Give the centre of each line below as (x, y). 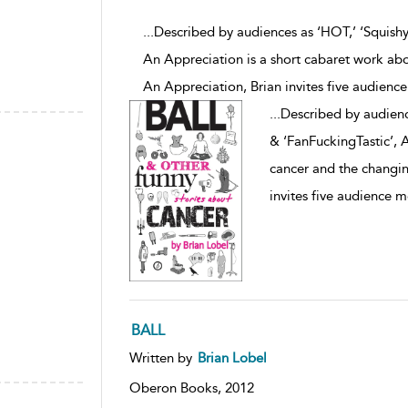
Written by (162, 357)
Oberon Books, (177, 388)
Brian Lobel (232, 357)
